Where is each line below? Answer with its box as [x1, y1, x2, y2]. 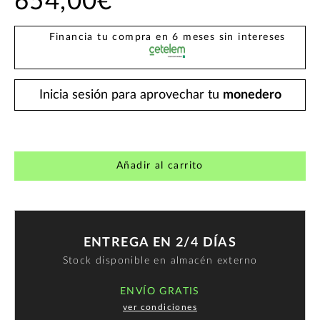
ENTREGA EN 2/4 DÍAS [83, 236, 237, 249]
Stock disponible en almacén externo [62, 255, 258, 266]
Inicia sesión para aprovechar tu [39, 89, 223, 102]
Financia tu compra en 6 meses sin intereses [49, 32, 286, 43]
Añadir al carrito [116, 161, 204, 171]
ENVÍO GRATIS [120, 286, 200, 296]
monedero [222, 89, 281, 102]
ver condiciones [123, 302, 197, 311]
